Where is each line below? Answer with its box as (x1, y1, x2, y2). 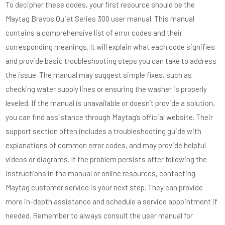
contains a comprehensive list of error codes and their (6, 28, 183, 37)
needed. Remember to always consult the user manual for (6, 211, 193, 220)
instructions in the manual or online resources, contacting (6, 169, 196, 178)
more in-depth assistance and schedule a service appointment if (6, 197, 218, 206)
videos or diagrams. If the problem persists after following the (6, 155, 207, 164)
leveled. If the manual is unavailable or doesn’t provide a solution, (6, 98, 215, 107)
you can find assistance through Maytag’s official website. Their (6, 113, 213, 122)
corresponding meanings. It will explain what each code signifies (6, 42, 215, 51)
